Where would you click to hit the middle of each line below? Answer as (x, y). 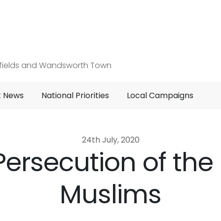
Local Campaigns (160, 95)
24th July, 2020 (110, 140)
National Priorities (75, 95)
